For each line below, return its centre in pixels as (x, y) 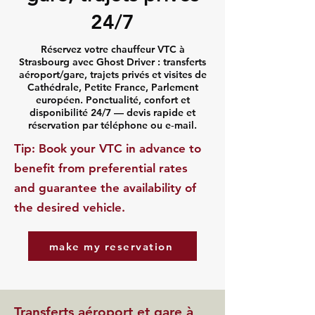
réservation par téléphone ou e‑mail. (112, 125)
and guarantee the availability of (105, 188)
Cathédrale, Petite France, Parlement (112, 87)
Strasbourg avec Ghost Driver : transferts (112, 62)
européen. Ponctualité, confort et (112, 100)
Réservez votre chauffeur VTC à (112, 49)
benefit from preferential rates (101, 168)
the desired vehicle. (70, 207)
